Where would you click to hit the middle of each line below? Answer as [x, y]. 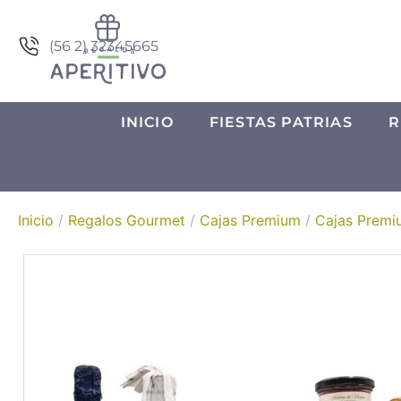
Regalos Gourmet [127, 221]
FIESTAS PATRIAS [281, 123]
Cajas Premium [250, 221]
